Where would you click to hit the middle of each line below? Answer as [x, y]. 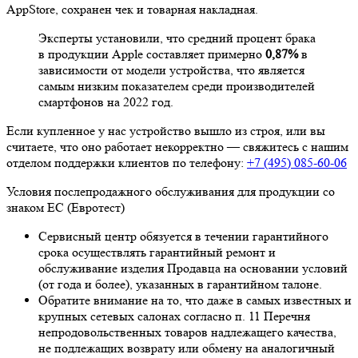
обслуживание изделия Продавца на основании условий [193, 268]
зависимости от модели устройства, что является [171, 70]
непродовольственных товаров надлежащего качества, [187, 332]
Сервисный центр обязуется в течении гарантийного [183, 237]
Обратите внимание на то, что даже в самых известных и [195, 300]
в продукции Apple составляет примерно [152, 54]
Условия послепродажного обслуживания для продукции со [171, 192]
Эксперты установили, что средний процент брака [177, 38]
